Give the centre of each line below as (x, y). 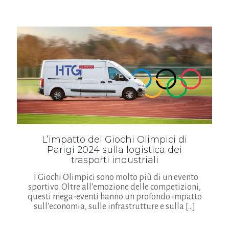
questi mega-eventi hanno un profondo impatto (114, 197)
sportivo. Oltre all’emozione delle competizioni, (114, 187)
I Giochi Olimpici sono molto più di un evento (114, 177)
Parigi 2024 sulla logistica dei (114, 150)
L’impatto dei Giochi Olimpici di (114, 139)
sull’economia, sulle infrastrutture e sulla (109, 206)
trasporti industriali (114, 160)
